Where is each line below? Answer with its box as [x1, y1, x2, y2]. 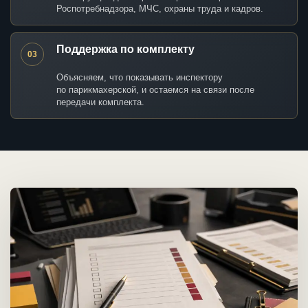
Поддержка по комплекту [56, 43, 195, 56]
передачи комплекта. [56, 97, 144, 108]
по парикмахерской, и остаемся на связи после [56, 85, 254, 96]
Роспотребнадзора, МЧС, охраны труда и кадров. [56, 3, 263, 14]
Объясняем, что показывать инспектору [56, 72, 223, 83]
